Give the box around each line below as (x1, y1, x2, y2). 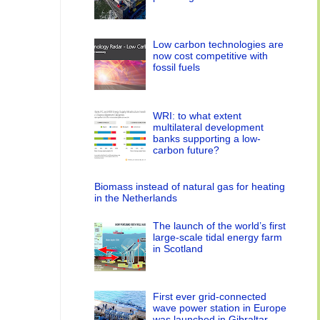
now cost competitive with (153, 50, 269, 62)
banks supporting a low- (153, 132, 261, 144)
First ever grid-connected (153, 291, 267, 303)
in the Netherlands (94, 192, 177, 204)
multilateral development (153, 121, 264, 133)
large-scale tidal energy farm (153, 231, 283, 243)
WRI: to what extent (153, 109, 242, 121)
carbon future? (153, 144, 220, 156)
